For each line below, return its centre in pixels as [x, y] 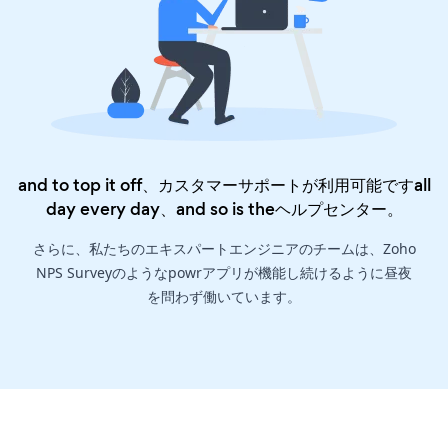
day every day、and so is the [160, 209]
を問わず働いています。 [224, 297]
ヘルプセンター [330, 209]
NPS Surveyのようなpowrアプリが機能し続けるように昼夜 [224, 273]
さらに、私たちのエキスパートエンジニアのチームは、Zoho [224, 249]
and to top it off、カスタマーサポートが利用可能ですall [224, 185]
